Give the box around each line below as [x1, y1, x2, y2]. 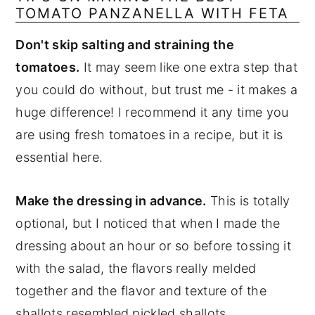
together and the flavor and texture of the [15, 283, 266, 299]
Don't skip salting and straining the [15, 37, 234, 53]
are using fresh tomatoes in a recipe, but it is [15, 127, 283, 143]
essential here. [15, 150, 103, 165]
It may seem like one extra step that [79, 60, 298, 75]
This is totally [206, 193, 290, 209]
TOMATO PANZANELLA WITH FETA [15, 5, 290, 22]
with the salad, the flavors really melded [15, 261, 257, 276]
